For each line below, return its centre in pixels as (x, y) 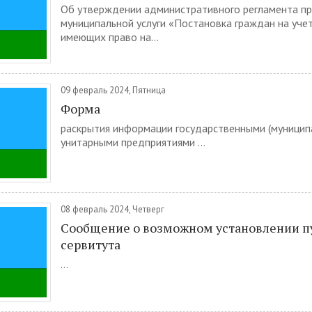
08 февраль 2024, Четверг (112, 209)
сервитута (91, 244)
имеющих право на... (110, 37)
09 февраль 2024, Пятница (113, 90)
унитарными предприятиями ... (133, 142)
